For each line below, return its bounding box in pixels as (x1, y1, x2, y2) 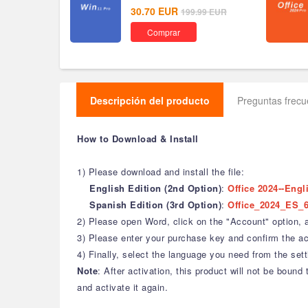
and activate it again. (77, 280, 168, 294)
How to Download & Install (77, 132, 199, 145)
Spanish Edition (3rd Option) (89, 198, 221, 211)
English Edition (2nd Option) (89, 181, 221, 195)
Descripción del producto (90, 93, 210, 107)
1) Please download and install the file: (77, 165, 247, 178)
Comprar (147, 26, 180, 38)
